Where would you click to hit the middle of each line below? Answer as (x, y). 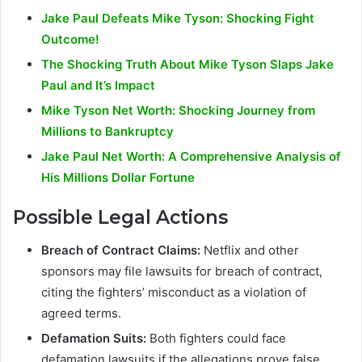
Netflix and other (250, 250)
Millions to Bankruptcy (107, 132)
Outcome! (70, 40)
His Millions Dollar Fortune (118, 178)
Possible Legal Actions (120, 218)
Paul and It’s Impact (98, 86)
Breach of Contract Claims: (121, 250)
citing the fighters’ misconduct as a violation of (174, 292)
